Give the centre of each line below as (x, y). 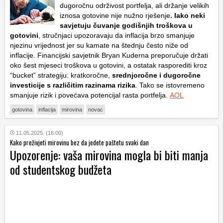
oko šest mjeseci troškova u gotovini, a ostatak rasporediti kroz (109, 65)
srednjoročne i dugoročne (155, 75)
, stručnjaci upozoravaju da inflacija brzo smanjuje (116, 35)
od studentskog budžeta (61, 169)
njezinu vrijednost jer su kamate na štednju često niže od (99, 45)
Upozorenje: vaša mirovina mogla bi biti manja (109, 155)
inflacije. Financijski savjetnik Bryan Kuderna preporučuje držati (109, 55)
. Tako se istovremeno (170, 85)
